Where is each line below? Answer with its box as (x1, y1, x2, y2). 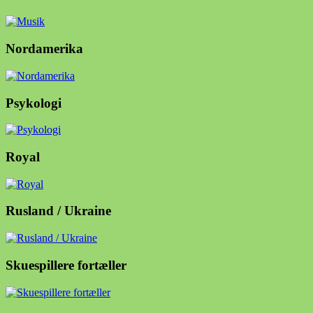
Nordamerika (6, 41, 83, 57)
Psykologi (6, 95, 61, 110)
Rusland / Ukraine (6, 203, 111, 219)
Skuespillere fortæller (6, 257, 126, 272)
